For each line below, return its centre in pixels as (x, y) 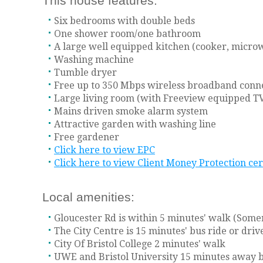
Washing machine (93, 60)
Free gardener (85, 137)
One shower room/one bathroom (126, 34)
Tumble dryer (84, 73)
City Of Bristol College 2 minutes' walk (139, 244)
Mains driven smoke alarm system (130, 112)
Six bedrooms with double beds (123, 21)
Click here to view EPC (104, 150)
